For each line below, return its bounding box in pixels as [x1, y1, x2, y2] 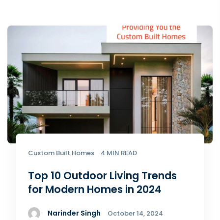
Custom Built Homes [27, 148, 96, 158]
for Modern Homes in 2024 [27, 182, 162, 196]
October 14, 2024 [107, 209, 163, 218]
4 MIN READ [100, 148, 137, 158]
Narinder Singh [47, 208, 101, 218]
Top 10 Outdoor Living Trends [27, 168, 177, 183]
